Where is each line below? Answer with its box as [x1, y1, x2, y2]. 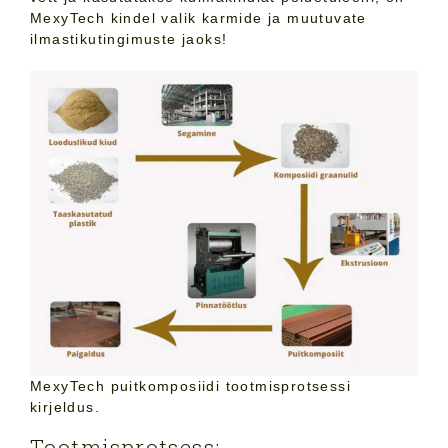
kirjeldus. [30, 399, 101, 416]
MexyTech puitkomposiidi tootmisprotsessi [30, 378, 351, 395]
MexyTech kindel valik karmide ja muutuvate [30, 9, 367, 26]
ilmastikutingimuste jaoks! [30, 30, 228, 47]
